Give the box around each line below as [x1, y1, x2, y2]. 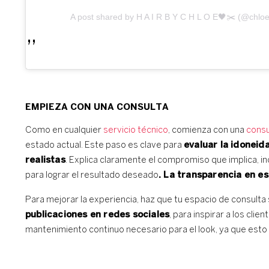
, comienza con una [168, 125, 246, 134]
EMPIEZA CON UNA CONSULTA [25, 103, 169, 112]
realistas [25, 156, 65, 165]
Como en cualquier [25, 125, 103, 134]
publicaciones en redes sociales [25, 210, 170, 219]
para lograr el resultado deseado [25, 171, 159, 180]
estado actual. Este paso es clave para [25, 141, 184, 150]
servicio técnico [103, 125, 168, 134]
